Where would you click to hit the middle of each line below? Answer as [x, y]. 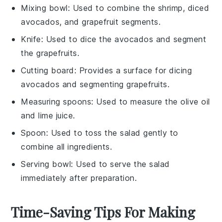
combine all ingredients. [67, 146]
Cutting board [48, 70]
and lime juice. [48, 115]
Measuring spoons [56, 101]
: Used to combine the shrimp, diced [139, 8]
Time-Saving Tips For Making [103, 212]
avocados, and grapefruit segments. [91, 22]
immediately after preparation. [79, 178]
